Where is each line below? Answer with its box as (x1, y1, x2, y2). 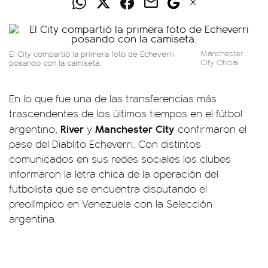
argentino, (9, 121, 60, 136)
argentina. (9, 211, 57, 226)
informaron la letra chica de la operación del (9, 166, 218, 181)
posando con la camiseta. (9, 57, 101, 68)
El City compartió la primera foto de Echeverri (9, 48, 174, 59)
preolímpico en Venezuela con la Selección (9, 196, 212, 211)
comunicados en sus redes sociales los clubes (9, 151, 231, 166)
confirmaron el (175, 121, 246, 136)
